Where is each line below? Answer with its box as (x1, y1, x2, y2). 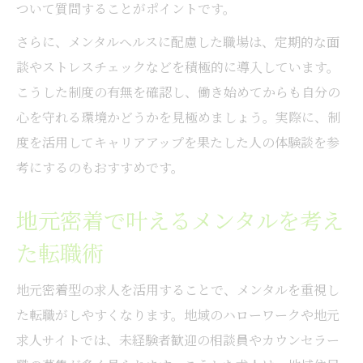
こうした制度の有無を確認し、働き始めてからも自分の (16, 82, 340, 101)
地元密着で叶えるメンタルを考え (16, 203, 344, 236)
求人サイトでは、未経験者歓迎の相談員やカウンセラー (16, 330, 340, 349)
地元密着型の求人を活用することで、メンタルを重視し (16, 280, 340, 299)
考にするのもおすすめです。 (16, 157, 184, 177)
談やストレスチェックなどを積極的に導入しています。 (16, 57, 340, 76)
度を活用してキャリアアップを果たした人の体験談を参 (16, 132, 340, 152)
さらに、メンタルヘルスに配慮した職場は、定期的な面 (16, 32, 340, 51)
